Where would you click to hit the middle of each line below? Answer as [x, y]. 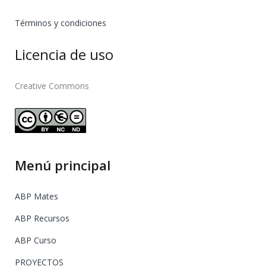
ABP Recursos [42, 218]
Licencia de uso [64, 54]
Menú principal [63, 165]
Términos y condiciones [61, 23]
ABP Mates [37, 196]
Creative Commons [52, 86]
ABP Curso [36, 240]
